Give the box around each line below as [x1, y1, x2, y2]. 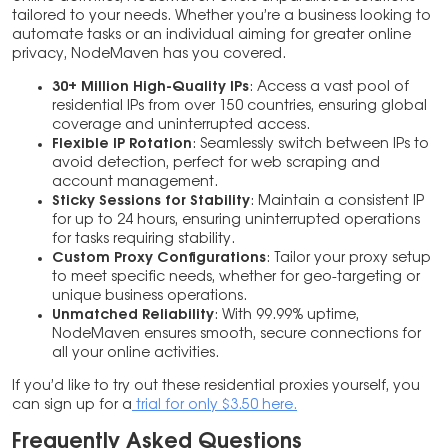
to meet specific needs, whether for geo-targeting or [52, 270, 420, 285]
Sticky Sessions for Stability [52, 194, 250, 209]
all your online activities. [52, 346, 219, 361]
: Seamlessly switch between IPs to [192, 137, 429, 152]
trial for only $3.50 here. [132, 398, 297, 413]
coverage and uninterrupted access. [52, 118, 310, 133]
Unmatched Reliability [52, 308, 214, 323]
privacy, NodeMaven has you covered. [12, 47, 286, 62]
